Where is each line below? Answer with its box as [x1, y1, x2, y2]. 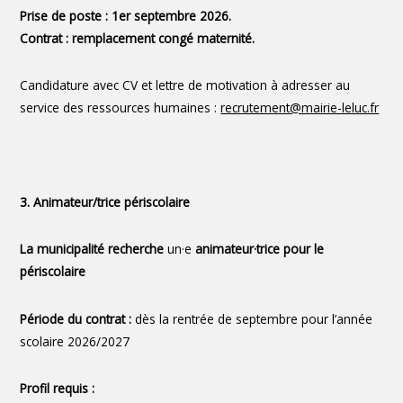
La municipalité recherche [20, 240, 165, 258]
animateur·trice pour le [195, 240, 325, 258]
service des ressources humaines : [20, 99, 221, 117]
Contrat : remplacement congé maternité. [20, 29, 255, 47]
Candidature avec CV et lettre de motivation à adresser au [20, 76, 351, 94]
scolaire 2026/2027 [20, 332, 130, 350]
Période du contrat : [20, 309, 136, 327]
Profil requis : [20, 380, 95, 398]
